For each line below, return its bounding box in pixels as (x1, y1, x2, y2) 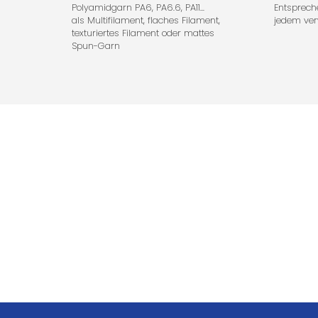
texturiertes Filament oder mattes (71, 26, 214, 39)
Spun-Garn (71, 39, 120, 52)
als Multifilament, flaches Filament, (71, 13, 220, 26)
